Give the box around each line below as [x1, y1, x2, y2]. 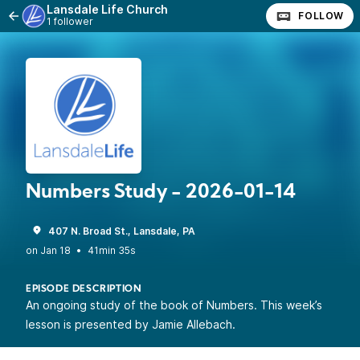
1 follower [47, 15, 93, 27]
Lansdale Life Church [47, 2, 168, 16]
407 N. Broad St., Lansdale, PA [48, 225, 195, 237]
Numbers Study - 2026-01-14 [26, 183, 296, 202]
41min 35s [88, 244, 136, 256]
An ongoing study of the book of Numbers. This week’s [26, 298, 322, 312]
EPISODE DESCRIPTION [26, 284, 142, 294]
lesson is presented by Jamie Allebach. [26, 317, 235, 331]
